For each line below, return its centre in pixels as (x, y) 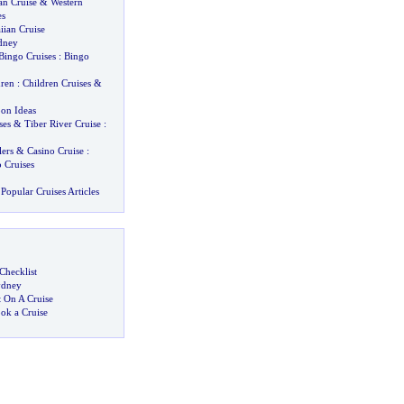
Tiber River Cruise (62, 124)
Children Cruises (56, 83)
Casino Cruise (55, 151)
